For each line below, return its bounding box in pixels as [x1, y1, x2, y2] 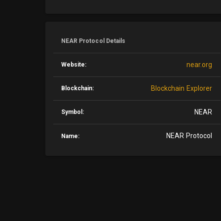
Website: [61, 61, 87, 68]
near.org [186, 61, 213, 69]
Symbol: [61, 109, 84, 115]
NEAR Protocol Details [61, 37, 126, 44]
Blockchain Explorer [150, 84, 213, 92]
